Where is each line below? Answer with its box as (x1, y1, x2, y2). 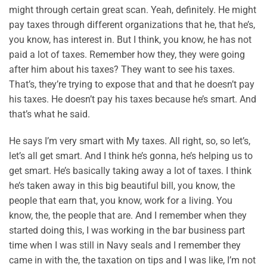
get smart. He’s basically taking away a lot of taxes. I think (9, 165, 252, 177)
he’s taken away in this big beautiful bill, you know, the (9, 180, 235, 192)
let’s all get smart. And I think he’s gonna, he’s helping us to (9, 150, 253, 162)
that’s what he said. (9, 108, 90, 120)
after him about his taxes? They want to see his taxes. (9, 63, 235, 75)
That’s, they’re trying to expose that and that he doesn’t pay (9, 78, 254, 90)
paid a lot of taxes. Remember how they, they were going (9, 48, 245, 60)
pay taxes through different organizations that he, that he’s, (9, 18, 255, 30)
